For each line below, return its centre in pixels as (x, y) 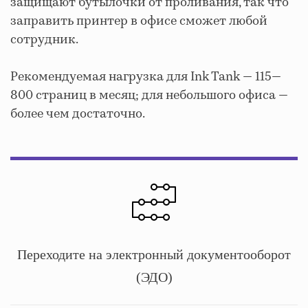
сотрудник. (44, 40)
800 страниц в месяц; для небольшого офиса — (149, 95)
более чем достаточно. (78, 114)
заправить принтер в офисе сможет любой (139, 21)
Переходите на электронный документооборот (154, 254)
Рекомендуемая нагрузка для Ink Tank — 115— (146, 77)
